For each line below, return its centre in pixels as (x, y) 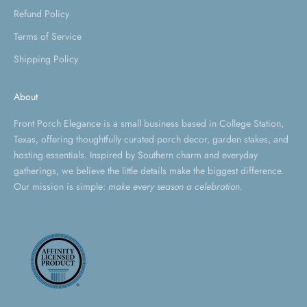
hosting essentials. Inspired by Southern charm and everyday (136, 155)
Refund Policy (41, 13)
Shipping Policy (46, 59)
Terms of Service (48, 36)
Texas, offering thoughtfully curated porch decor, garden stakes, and (151, 139)
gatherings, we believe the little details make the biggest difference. (149, 170)
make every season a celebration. (175, 186)
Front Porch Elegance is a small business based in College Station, (149, 123)
